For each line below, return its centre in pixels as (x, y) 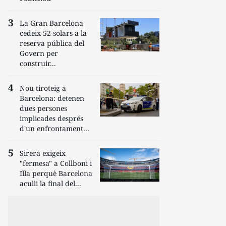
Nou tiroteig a (43, 88)
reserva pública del (52, 43)
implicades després (51, 118)
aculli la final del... (50, 183)
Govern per (39, 53)
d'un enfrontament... (54, 128)
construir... (38, 63)
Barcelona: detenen (52, 98)
